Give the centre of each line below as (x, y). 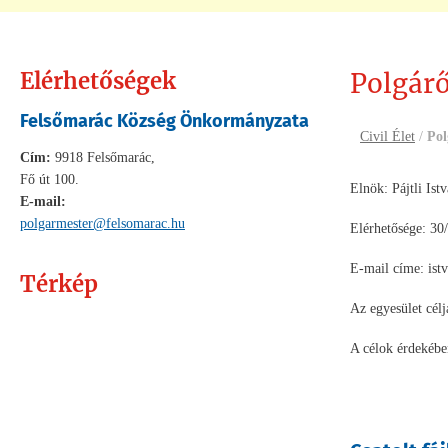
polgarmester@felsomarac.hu (102, 223)
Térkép (59, 284)
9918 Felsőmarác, (103, 157)
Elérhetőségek (98, 81)
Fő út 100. (49, 179)
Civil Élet (387, 136)
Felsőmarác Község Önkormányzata (164, 121)
